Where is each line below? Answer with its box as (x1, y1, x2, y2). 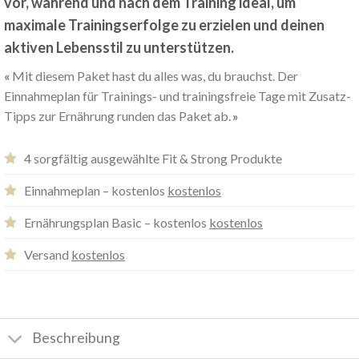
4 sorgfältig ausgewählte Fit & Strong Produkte (24, 150, 282, 166)
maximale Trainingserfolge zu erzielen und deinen (4, 15, 325, 34)
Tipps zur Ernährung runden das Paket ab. (4, 107, 231, 123)
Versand (24, 246, 71, 262)
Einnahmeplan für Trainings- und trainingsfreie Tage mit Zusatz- (4, 87, 351, 103)
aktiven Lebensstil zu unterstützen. (4, 38, 234, 56)
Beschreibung (32, 329, 121, 347)
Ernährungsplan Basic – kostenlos (24, 214, 209, 230)
